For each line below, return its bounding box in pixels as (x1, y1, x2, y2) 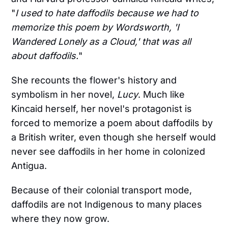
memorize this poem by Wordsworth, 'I (11, 21, 180, 33)
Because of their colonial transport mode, (11, 184, 192, 195)
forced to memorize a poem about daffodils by (11, 117, 213, 128)
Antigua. (11, 160, 47, 171)
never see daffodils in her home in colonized (11, 146, 206, 157)
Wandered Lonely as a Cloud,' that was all (11, 36, 191, 47)
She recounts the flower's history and (11, 74, 177, 85)
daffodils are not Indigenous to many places (11, 198, 203, 210)
